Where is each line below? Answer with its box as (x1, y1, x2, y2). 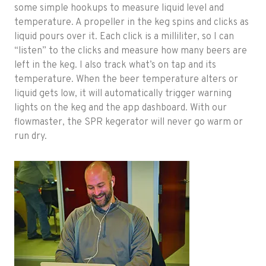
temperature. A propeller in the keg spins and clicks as (14, 17, 249, 29)
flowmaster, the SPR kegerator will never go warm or (14, 116, 243, 129)
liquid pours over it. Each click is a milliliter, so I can (14, 31, 234, 43)
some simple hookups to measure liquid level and (14, 2, 224, 15)
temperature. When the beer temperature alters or (14, 74, 238, 86)
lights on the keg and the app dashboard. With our (14, 102, 227, 115)
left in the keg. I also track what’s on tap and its (14, 59, 216, 72)
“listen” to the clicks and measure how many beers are (14, 45, 247, 58)
